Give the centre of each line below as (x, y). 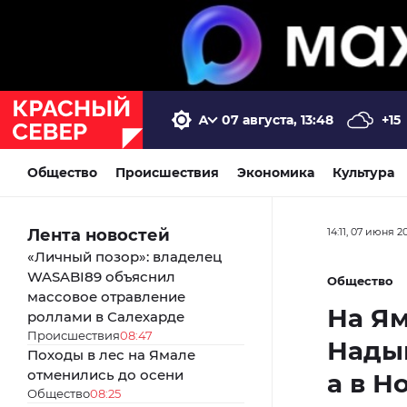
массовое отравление (106, 296)
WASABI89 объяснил (101, 276)
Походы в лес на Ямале (111, 354)
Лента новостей (99, 235)
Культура (363, 172)
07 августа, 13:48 (278, 119)
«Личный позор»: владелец (124, 256)
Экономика (276, 172)
